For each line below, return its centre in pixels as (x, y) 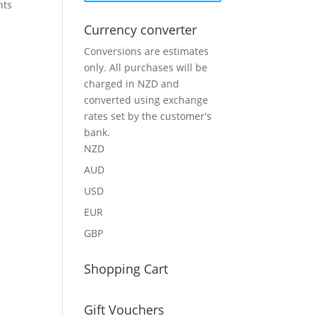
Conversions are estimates (147, 51)
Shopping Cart (126, 269)
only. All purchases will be (146, 67)
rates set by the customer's (148, 116)
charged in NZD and (132, 84)
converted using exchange (146, 100)
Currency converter (141, 30)
